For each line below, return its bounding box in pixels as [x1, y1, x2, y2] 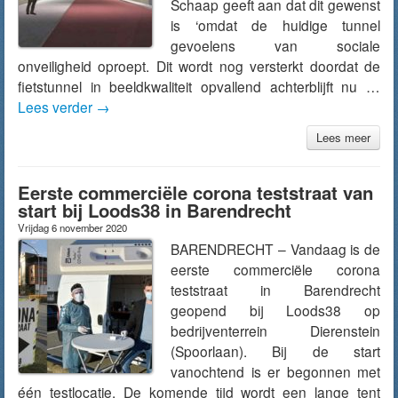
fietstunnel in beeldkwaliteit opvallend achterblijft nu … [18, 76, 380, 96]
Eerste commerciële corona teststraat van [18, 179, 373, 205]
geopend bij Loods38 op [171, 300, 380, 320]
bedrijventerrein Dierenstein [171, 321, 380, 340]
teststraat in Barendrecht [171, 280, 380, 299]
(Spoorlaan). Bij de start [171, 341, 380, 361]
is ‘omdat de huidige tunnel [171, 15, 380, 35]
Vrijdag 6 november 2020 [18, 220, 127, 235]
